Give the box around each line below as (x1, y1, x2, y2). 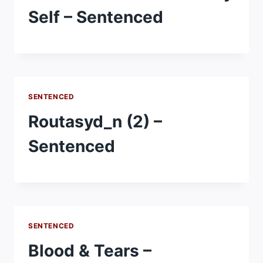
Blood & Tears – (28, 240, 151, 261)
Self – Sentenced (28, 6, 163, 27)
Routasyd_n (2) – (28, 111, 162, 131)
